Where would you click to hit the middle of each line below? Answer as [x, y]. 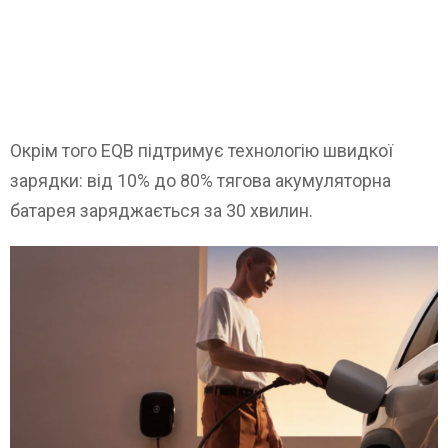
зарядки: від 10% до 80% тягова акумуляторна [200, 181]
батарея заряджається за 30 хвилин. [161, 211]
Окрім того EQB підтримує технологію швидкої [201, 151]
